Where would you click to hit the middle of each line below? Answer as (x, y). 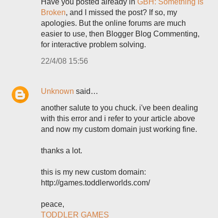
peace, (53, 204)
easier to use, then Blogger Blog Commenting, (120, 34)
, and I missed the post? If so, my (121, 12)
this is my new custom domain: (93, 172)
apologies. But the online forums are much (113, 23)
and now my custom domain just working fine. (119, 129)
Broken (53, 12)
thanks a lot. (62, 151)
